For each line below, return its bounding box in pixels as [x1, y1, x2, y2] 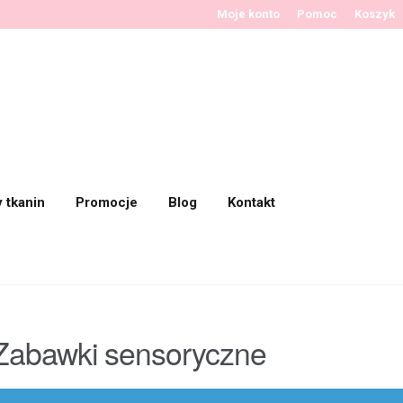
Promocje [76, 193, 139, 210]
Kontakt [228, 193, 276, 210]
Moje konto [217, 7, 281, 21]
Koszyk [354, 7, 396, 21]
